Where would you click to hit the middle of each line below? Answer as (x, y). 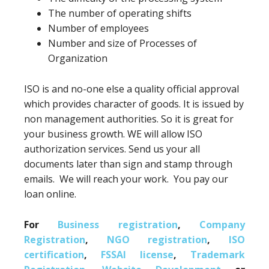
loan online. (50, 194)
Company (222, 225)
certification (54, 255)
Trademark (218, 255)
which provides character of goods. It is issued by (134, 104)
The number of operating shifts (120, 14)
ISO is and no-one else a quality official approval (131, 89)
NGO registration (157, 240)
